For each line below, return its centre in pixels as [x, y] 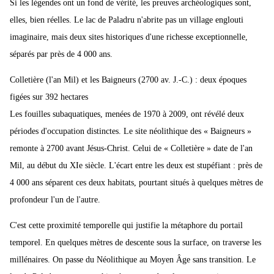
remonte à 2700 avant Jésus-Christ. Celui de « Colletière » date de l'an [131, 149]
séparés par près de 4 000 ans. [61, 54]
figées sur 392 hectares [49, 97]
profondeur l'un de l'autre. [55, 200]
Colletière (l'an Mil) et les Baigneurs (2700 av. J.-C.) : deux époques [128, 80]
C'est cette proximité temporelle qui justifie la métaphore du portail [126, 226]
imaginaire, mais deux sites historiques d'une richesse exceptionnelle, [129, 37]
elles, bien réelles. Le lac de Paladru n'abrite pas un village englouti [127, 20]
